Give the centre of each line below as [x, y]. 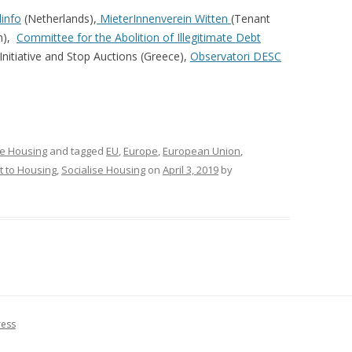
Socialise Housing [103, 169]
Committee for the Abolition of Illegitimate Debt [139, 37]
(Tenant [251, 18]
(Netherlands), [59, 18]
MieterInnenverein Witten [164, 18]
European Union [202, 150]
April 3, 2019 [191, 169]
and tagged [77, 150]
